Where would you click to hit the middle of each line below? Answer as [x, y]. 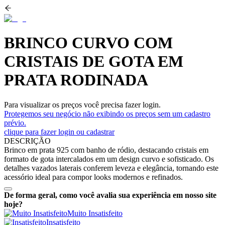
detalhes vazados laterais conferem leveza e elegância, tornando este [111, 168]
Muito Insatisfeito [95, 213]
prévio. [15, 123]
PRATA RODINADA [76, 80]
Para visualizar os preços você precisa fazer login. [82, 104]
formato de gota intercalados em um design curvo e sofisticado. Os [109, 159]
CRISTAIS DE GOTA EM [94, 62]
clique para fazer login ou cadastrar [59, 132]
